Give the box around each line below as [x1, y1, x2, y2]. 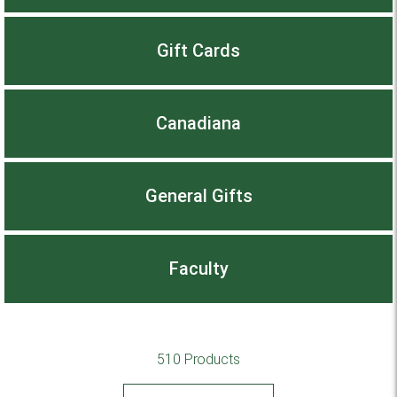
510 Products [157, 350, 240, 368]
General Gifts [144, 185, 253, 207]
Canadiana [156, 113, 241, 135]
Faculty [168, 258, 229, 280]
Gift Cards [157, 40, 240, 62]
